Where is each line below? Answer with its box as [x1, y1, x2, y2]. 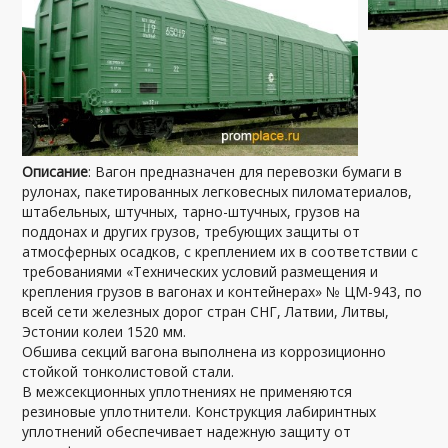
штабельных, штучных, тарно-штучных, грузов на [22, 201, 361, 221]
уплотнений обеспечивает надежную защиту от [22, 421, 352, 441]
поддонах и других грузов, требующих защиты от [22, 221, 361, 241]
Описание [22, 161, 89, 181]
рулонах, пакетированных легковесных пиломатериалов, [22, 181, 413, 201]
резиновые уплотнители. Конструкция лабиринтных [22, 401, 377, 421]
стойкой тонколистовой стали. [22, 361, 235, 381]
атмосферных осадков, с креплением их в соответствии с [22, 241, 419, 261]
